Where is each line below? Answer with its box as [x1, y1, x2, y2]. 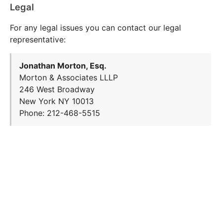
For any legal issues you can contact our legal [10, 22, 181, 33]
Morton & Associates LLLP [19, 73, 118, 83]
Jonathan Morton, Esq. [19, 61, 107, 71]
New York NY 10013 [19, 96, 94, 107]
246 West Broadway [19, 84, 95, 95]
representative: [10, 34, 66, 44]
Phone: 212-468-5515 [19, 108, 100, 118]
